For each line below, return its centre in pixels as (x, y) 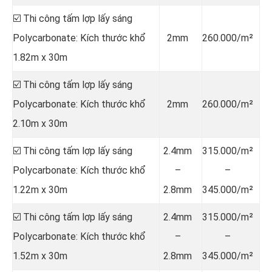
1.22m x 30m (40, 189)
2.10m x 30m (40, 123)
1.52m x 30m (40, 256)
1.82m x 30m (40, 57)
